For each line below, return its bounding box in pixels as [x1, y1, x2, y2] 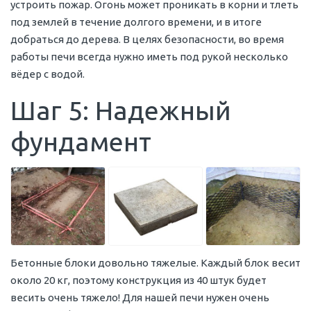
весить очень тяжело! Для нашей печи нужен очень [10, 292, 269, 304]
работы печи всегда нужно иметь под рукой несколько [10, 51, 288, 63]
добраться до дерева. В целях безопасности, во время [10, 33, 284, 46]
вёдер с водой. [10, 68, 85, 81]
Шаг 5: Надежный [10, 96, 231, 126]
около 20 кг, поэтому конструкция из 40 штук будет [10, 274, 267, 287]
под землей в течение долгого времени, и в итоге [10, 16, 262, 28]
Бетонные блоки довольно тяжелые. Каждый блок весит [10, 257, 301, 269]
